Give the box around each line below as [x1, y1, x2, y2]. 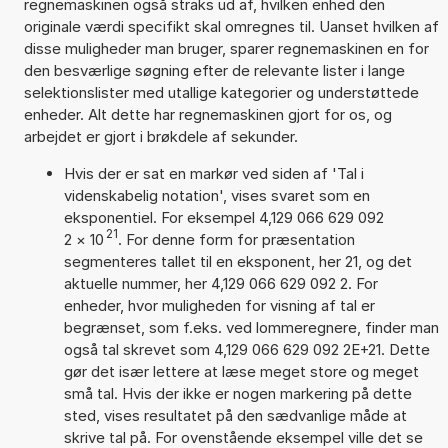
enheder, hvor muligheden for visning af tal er [63, 295, 375, 315]
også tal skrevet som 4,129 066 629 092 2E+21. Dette [63, 339, 430, 359]
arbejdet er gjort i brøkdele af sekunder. [23, 126, 298, 146]
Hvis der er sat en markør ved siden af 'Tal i [63, 163, 364, 183]
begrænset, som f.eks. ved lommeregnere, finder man [63, 317, 439, 337]
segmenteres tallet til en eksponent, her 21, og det [63, 251, 412, 271]
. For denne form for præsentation [117, 229, 355, 249]
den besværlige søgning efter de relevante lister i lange [23, 60, 405, 80]
